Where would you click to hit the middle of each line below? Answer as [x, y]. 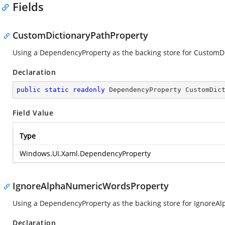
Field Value [33, 113]
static [57, 90]
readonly [89, 90]
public [29, 90]
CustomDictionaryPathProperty [80, 35]
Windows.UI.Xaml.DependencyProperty [85, 153]
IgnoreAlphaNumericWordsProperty [91, 186]
